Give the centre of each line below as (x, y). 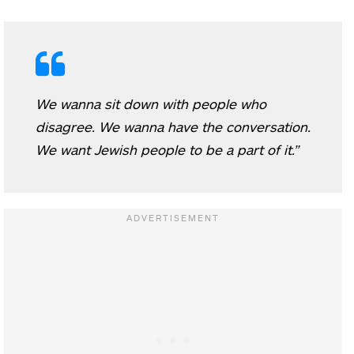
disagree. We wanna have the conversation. (173, 126)
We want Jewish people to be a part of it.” (167, 149)
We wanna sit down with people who (151, 103)
